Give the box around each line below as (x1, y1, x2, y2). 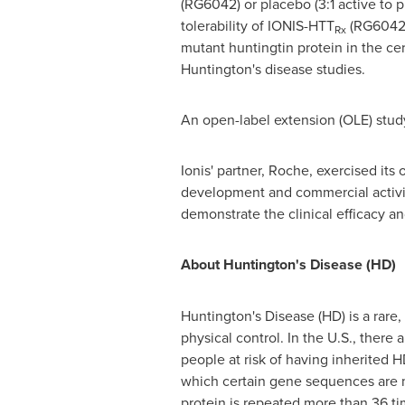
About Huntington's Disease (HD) (180, 254, 396, 275)
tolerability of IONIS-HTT (180, 15, 334, 35)
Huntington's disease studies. (180, 59, 365, 79)
